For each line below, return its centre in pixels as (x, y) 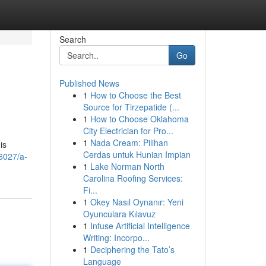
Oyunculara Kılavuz (119, 214)
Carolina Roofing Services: (133, 178)
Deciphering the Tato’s (132, 249)
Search (72, 39)
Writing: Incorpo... (116, 237)
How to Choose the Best (135, 95)
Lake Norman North (127, 166)
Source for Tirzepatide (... (131, 107)
